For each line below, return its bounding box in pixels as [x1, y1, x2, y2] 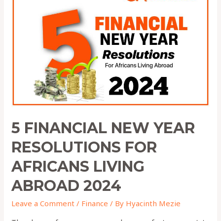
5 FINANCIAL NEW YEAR [11, 118, 195, 137]
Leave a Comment [11, 198, 75, 208]
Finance [81, 198, 109, 208]
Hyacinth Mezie [126, 198, 181, 208]
